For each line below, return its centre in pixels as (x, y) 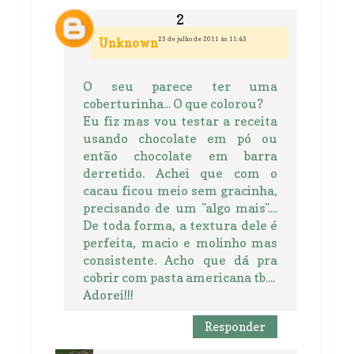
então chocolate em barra (180, 156)
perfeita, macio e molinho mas (180, 243)
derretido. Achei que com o (180, 173)
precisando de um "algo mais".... (180, 208)
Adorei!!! (108, 295)
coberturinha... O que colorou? (173, 104)
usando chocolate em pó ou (180, 139)
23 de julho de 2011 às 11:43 (202, 39)
